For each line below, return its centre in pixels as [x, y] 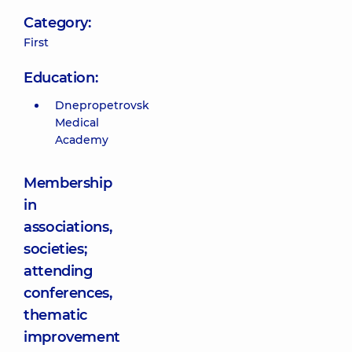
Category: [57, 23]
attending [58, 271]
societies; [55, 249]
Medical [77, 123]
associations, [68, 227]
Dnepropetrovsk [102, 105]
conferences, [68, 293]
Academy [82, 140]
